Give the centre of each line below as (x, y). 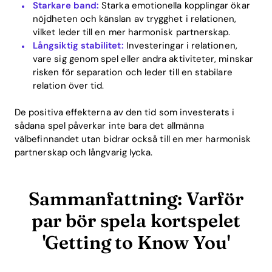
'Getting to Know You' (136, 243)
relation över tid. (69, 85)
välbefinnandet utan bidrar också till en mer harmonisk (133, 139)
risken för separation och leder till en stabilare (133, 72)
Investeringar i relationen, (180, 45)
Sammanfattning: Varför (136, 199)
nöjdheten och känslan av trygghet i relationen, (135, 19)
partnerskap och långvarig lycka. (84, 152)
